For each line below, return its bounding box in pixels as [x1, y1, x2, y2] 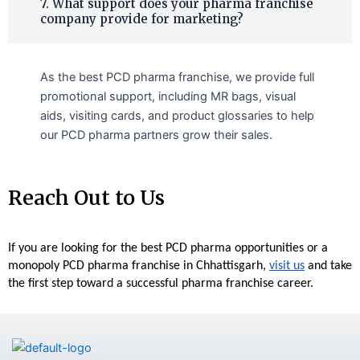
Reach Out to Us [8, 184, 165, 211]
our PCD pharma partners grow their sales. [40, 127, 272, 142]
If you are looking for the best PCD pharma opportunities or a [8, 241, 328, 255]
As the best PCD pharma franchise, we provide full [40, 69, 314, 84]
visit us [269, 259, 305, 272]
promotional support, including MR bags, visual [40, 88, 296, 104]
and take [305, 259, 352, 272]
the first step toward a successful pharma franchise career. [8, 276, 313, 290]
